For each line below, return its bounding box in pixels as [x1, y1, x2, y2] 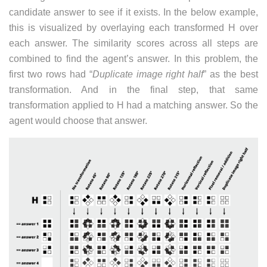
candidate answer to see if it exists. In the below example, [9, 7, 258, 17]
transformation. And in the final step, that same [9, 84, 258, 95]
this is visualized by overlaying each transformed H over [9, 22, 258, 33]
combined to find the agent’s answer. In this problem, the [9, 53, 258, 64]
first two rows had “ [9, 69, 92, 79]
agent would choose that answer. [9, 115, 147, 126]
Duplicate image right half [92, 69, 204, 79]
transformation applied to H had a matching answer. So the [9, 100, 258, 110]
